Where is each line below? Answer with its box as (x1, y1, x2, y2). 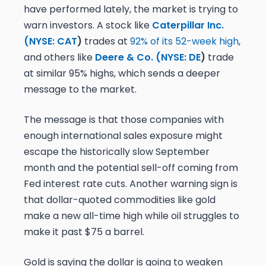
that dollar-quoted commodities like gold (24, 193, 216, 207)
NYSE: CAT (29, 34, 77, 49)
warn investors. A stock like (24, 18, 152, 33)
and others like (24, 50, 95, 65)
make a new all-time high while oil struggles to (24, 209, 239, 223)
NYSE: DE (161, 50, 201, 65)
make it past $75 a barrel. (24, 225, 144, 239)
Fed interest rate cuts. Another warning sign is (24, 177, 237, 191)
